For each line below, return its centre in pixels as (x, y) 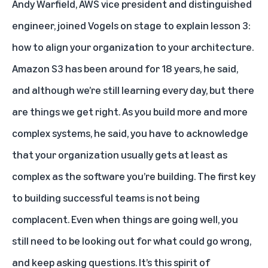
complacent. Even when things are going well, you (125, 219)
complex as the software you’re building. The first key (134, 176)
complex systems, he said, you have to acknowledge (130, 133)
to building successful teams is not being (106, 197)
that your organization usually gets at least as (120, 154)
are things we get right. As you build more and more (130, 111)
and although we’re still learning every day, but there (133, 89)
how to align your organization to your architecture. (133, 46)
